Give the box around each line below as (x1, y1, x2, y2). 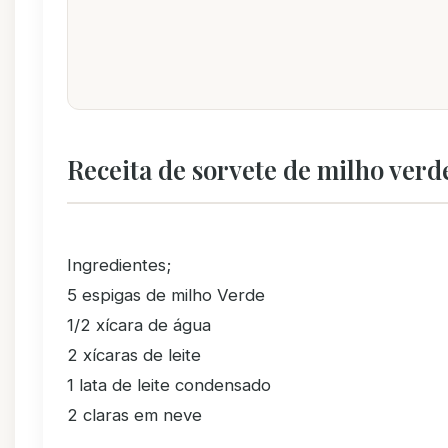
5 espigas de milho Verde (67, 285, 265, 305)
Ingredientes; (67, 255, 171, 275)
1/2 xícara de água (67, 315, 211, 335)
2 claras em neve (67, 405, 202, 425)
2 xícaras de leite (67, 345, 201, 365)
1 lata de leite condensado (67, 375, 271, 395)
